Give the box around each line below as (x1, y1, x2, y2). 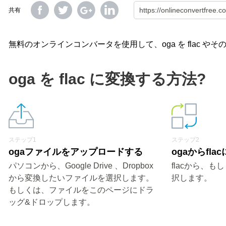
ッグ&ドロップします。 (9, 198, 95, 206)
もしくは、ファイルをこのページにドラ (9, 186, 154, 194)
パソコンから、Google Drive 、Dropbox (9, 161, 153, 170)
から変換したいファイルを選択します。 (9, 174, 154, 182)
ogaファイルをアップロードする (9, 147, 143, 157)
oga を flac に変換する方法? (9, 71, 206, 87)
